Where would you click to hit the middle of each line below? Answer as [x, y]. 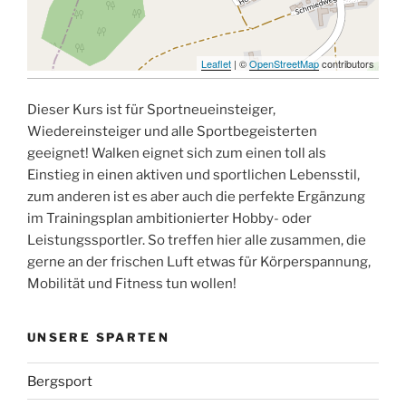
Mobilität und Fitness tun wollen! [132, 284]
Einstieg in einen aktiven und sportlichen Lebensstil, [193, 175]
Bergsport [60, 381]
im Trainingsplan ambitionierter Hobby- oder [169, 218]
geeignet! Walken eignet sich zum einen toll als [177, 153]
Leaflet [216, 63]
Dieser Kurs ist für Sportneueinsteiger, [151, 110]
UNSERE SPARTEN [99, 337]
